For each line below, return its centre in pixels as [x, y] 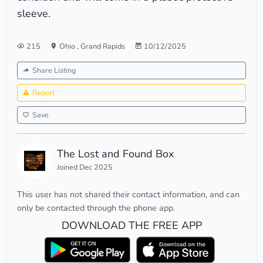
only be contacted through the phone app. [96, 208]
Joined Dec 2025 [85, 167]
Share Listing [54, 70]
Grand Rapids [103, 46]
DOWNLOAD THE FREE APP [131, 226]
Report [43, 93]
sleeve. [34, 14]
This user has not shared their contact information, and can [128, 195]
